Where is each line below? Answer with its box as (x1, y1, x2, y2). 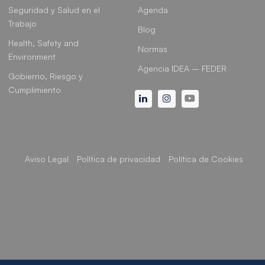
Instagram (170, 92, 211, 104)
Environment (8, 51, 56, 62)
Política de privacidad (77, 153, 160, 164)
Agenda (137, 5, 168, 15)
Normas (137, 44, 167, 54)
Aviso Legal (25, 153, 69, 164)
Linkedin (147, 92, 182, 104)
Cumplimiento (8, 85, 62, 95)
